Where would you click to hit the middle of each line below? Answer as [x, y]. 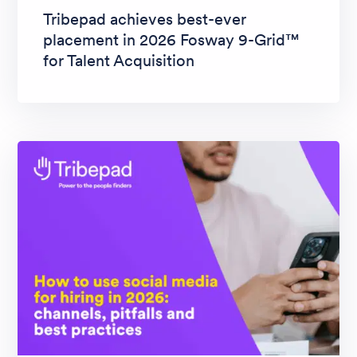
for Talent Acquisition [119, 60]
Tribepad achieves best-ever [145, 19]
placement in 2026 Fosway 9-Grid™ [171, 39]
